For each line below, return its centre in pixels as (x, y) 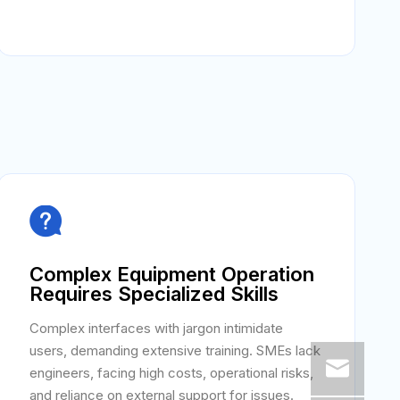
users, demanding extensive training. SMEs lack (175, 350)
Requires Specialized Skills (154, 294)
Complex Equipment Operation (171, 274)
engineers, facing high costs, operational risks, (171, 373)
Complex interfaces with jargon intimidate (156, 328)
